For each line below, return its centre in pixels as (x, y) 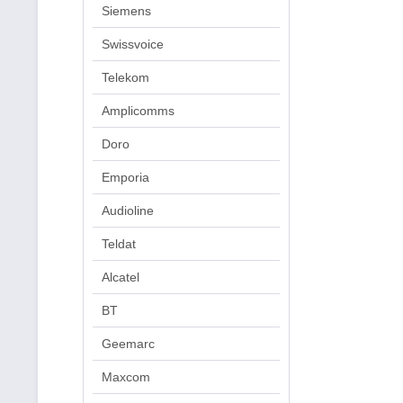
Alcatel (121, 277)
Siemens (126, 11)
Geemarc (128, 344)
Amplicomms (138, 111)
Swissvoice (133, 44)
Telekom (125, 77)
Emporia (125, 177)
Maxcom (126, 377)
